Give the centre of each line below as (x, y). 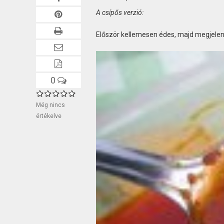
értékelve (49, 116)
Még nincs (50, 105)
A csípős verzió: (119, 12)
